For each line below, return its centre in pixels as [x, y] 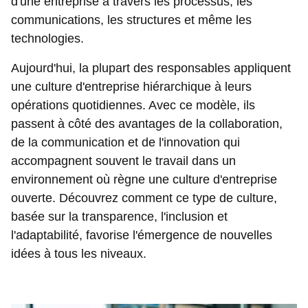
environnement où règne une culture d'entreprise [144, 179]
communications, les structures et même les [131, 20]
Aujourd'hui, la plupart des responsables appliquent [151, 68]
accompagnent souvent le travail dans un [123, 161]
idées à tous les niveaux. [79, 254]
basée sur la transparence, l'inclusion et [119, 217]
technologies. [47, 38]
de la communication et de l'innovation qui [125, 142]
